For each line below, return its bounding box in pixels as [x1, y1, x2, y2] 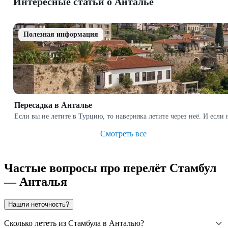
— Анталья [4, 175, 67, 188]
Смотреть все [100, 129, 147, 138]
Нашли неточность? [8, 200, 69, 208]
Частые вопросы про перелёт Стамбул [4, 161, 216, 175]
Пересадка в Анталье [14, 100, 92, 109]
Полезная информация [23, 30, 98, 38]
